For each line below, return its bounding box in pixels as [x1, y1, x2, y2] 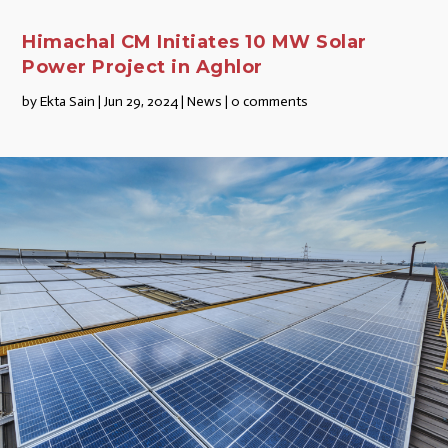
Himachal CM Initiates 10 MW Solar [22, 31, 367, 53]
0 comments [231, 93, 309, 110]
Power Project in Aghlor [22, 56, 263, 78]
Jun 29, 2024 [104, 93, 179, 110]
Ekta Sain [40, 93, 96, 110]
